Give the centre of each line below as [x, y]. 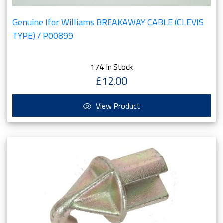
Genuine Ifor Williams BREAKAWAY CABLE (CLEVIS [108, 22]
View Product [117, 106]
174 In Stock [111, 67]
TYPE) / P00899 [43, 36]
